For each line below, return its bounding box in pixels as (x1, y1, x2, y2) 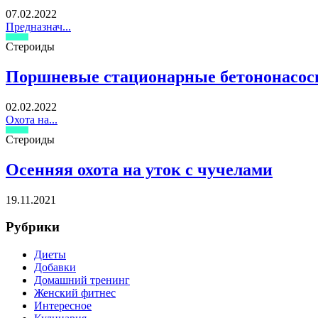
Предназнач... (6, 20, 71, 33)
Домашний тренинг (34, 274, 130, 286)
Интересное (34, 300, 92, 312)
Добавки (34, 261, 76, 273)
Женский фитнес (34, 287, 116, 299)
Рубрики (6, 219, 60, 235)
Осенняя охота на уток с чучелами (6, 160, 273, 179)
